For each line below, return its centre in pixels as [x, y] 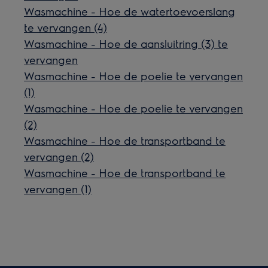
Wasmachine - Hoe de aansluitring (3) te [126, 43]
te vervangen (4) [66, 27]
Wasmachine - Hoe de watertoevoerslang [130, 11]
